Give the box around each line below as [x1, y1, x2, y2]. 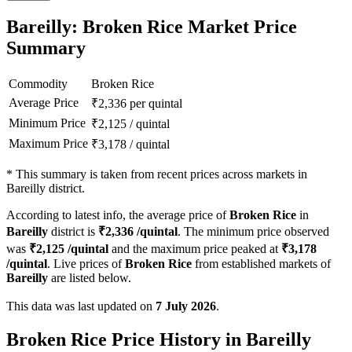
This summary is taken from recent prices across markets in [16, 167, 307, 181]
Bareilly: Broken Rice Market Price [6, 16, 297, 38]
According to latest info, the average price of [6, 208, 229, 222]
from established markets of [192, 257, 331, 271]
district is [48, 225, 98, 239]
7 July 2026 [156, 299, 216, 313]
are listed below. [48, 271, 131, 285]
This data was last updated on [6, 299, 156, 313]
